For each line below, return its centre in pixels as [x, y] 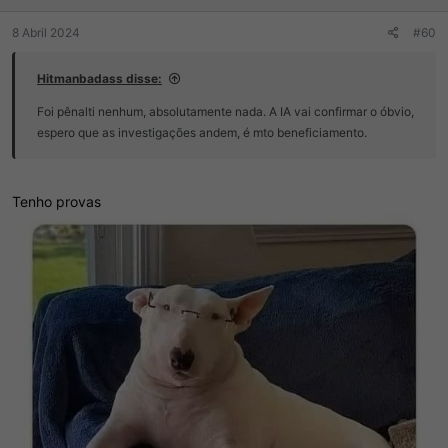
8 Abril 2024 [46, 32]
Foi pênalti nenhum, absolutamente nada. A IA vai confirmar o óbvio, [225, 111]
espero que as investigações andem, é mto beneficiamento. [202, 132]
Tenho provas [56, 201]
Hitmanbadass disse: [99, 78]
